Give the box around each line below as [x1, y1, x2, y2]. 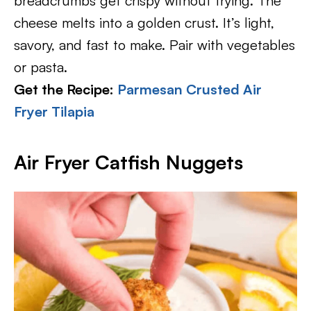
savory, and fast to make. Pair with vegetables [14, 35, 295, 53]
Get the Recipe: [14, 80, 117, 98]
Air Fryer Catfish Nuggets [14, 149, 243, 174]
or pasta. [14, 58, 67, 76]
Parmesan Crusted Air [117, 80, 262, 98]
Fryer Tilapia [14, 102, 94, 120]
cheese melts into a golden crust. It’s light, [14, 13, 274, 31]
